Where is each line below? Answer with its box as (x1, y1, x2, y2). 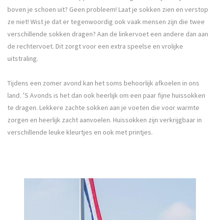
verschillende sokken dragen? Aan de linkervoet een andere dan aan (7, 29, 208, 39)
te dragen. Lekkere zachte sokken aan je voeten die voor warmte (7, 103, 199, 112)
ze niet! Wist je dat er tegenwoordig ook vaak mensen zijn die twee (7, 17, 205, 27)
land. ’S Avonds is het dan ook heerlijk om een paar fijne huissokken (7, 91, 205, 100)
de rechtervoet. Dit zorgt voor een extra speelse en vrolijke (7, 42, 183, 51)
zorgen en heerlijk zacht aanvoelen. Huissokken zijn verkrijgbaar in (7, 115, 202, 125)
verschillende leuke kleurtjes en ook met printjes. (7, 128, 153, 137)
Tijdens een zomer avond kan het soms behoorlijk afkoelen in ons (7, 79, 199, 88)
